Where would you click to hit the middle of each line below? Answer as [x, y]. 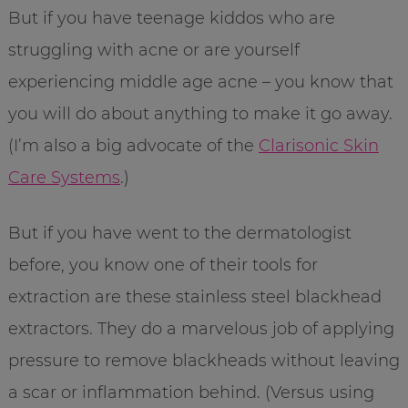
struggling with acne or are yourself [153, 50]
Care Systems [64, 177]
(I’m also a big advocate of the [133, 145]
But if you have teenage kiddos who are [171, 18]
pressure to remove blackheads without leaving [204, 360]
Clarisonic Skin [318, 145]
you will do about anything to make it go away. [200, 113]
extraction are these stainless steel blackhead [194, 296]
